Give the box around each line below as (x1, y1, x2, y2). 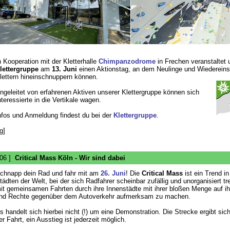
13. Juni (51, 65, 77, 73)
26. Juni (100, 169, 126, 177)
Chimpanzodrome (98, 57, 156, 65)
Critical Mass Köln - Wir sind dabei (14, 154, 125, 162)
